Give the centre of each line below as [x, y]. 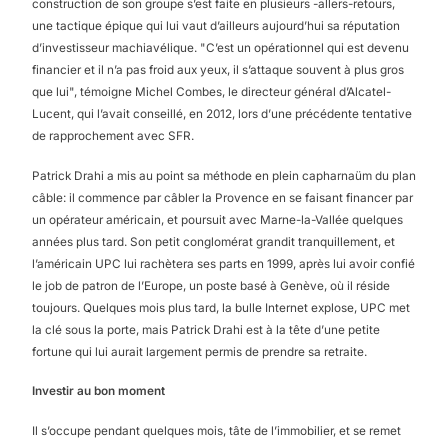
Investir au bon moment [98, 391]
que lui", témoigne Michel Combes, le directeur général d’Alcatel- [211, 91]
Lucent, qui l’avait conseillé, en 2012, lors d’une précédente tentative [222, 113]
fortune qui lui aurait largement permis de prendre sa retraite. [199, 351]
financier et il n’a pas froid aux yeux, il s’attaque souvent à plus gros [218, 69]
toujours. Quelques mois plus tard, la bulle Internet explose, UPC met [221, 307]
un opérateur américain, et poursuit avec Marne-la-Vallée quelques [217, 219]
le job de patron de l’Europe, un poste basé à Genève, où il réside [211, 285]
